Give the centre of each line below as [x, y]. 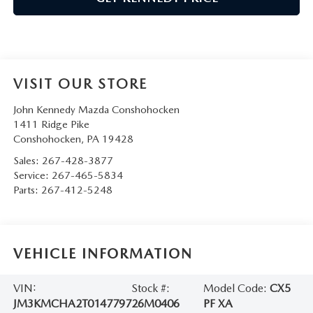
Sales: [27, 160]
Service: [32, 175]
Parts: [27, 190]
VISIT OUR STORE [80, 83]
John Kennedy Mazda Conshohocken [96, 109]
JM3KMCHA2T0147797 [72, 304]
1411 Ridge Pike [51, 124]
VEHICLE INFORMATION [103, 254]
